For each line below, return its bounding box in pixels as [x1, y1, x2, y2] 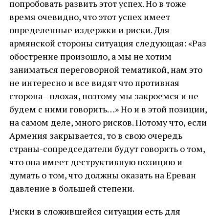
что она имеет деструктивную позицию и [9, 156, 182, 168]
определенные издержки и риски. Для [9, 24, 170, 36]
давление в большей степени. [9, 182, 134, 194]
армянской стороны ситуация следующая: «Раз [9, 37, 206, 49]
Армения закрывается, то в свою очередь [9, 130, 182, 141]
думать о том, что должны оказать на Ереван [9, 169, 196, 181]
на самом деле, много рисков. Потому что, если [9, 116, 207, 128]
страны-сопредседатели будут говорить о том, [9, 143, 205, 154]
